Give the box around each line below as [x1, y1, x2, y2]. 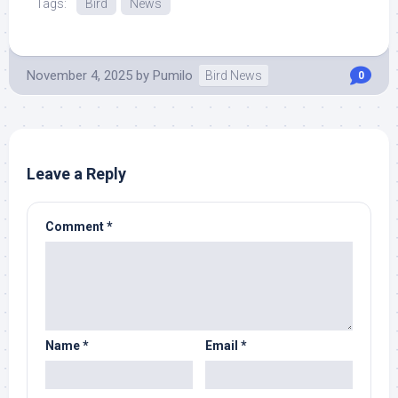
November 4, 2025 [27, 68, 132, 84]
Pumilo [153, 68, 193, 84]
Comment [45, 219, 107, 234]
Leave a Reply [27, 164, 126, 183]
